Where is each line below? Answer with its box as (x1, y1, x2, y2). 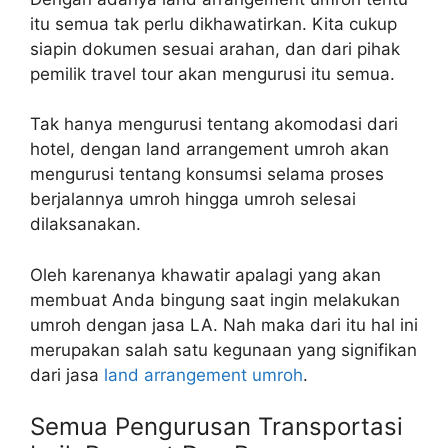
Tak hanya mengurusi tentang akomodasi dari (30, 114, 398, 135)
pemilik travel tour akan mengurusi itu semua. (30, 63, 395, 84)
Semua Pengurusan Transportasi (30, 412, 403, 442)
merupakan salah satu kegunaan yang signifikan (30, 339, 417, 360)
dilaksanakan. (30, 214, 141, 235)
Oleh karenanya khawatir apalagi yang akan (30, 264, 381, 285)
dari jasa (30, 364, 104, 385)
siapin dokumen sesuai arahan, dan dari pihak (30, 38, 400, 59)
